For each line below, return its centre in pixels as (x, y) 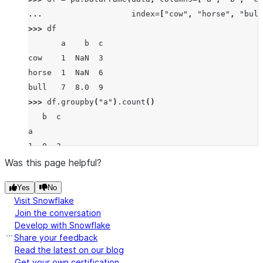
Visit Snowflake (44, 200)
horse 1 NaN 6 (66, 73)
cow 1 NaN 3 (66, 58)
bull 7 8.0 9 (66, 87)
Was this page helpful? (53, 163)
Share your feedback (56, 237)
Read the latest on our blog (69, 250)
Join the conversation (58, 213)
